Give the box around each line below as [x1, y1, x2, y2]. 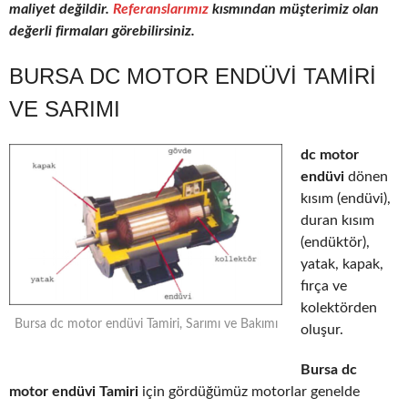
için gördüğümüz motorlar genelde [138, 384, 360, 400]
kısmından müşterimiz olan [209, 2, 379, 17]
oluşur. [301, 322, 343, 338]
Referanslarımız [113, 2, 209, 17]
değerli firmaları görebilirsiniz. [9, 24, 195, 39]
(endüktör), [301, 235, 370, 250]
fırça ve [301, 279, 347, 294]
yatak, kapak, [301, 257, 383, 272]
